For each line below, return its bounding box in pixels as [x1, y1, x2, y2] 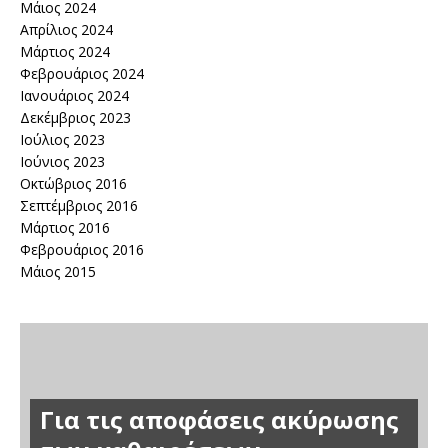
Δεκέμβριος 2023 [20, 108, 131, 127]
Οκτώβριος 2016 [20, 174, 127, 193]
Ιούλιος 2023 [20, 130, 105, 149]
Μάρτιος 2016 [20, 218, 110, 237]
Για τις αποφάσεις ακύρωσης [40, 403, 399, 436]
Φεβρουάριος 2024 [20, 64, 144, 83]
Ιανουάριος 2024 [20, 86, 129, 105]
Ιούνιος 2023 [20, 152, 105, 171]
